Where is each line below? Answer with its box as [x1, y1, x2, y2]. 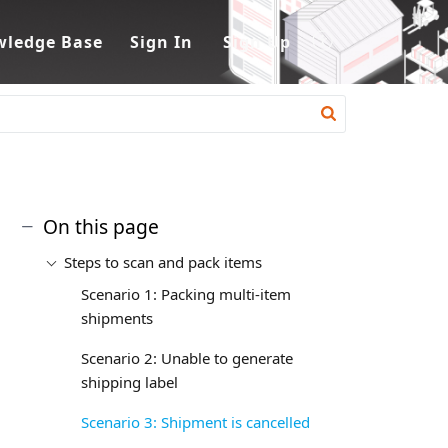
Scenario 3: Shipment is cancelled [81, 412, 311, 432]
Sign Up [223, 30, 291, 53]
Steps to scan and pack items [63, 252, 262, 272]
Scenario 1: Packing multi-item [81, 284, 292, 304]
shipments [81, 308, 154, 328]
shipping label [81, 372, 179, 392]
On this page [43, 213, 159, 240]
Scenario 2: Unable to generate [81, 348, 294, 368]
